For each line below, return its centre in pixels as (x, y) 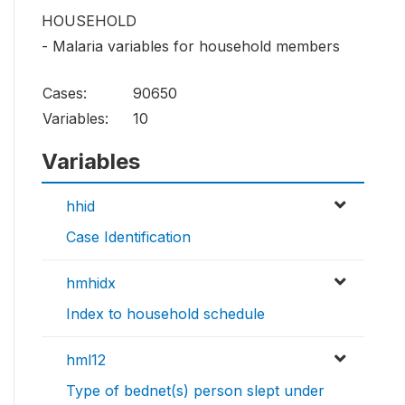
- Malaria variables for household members (191, 47)
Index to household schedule (165, 314)
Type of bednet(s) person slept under (195, 391)
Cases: (65, 94)
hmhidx (91, 283)
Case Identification (128, 237)
